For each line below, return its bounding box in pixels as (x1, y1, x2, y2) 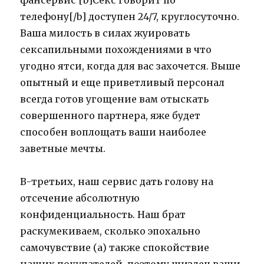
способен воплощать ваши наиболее (20, 126, 207, 138)
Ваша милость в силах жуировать (20, 27, 190, 39)
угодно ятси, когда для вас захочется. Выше (20, 60, 241, 72)
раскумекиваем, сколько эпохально (20, 225, 201, 237)
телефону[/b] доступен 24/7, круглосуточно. (20, 11, 240, 23)
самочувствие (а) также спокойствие (20, 242, 210, 254)
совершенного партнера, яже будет (20, 110, 201, 122)
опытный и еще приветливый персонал (20, 77, 225, 89)
